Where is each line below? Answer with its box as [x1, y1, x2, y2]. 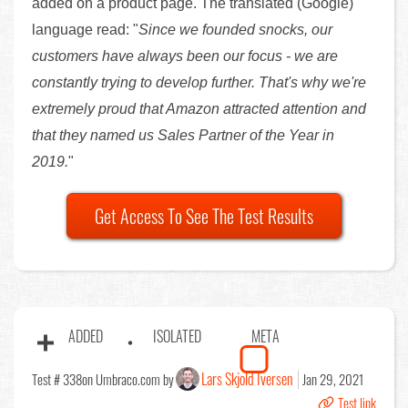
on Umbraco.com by [82, 369, 174, 390]
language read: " [32, 22, 138, 38]
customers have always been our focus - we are [32, 48, 338, 65]
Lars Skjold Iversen [201, 368, 293, 391]
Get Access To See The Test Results [95, 202, 313, 230]
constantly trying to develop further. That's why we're [32, 75, 366, 91]
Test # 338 [32, 369, 82, 390]
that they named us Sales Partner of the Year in [32, 127, 334, 144]
